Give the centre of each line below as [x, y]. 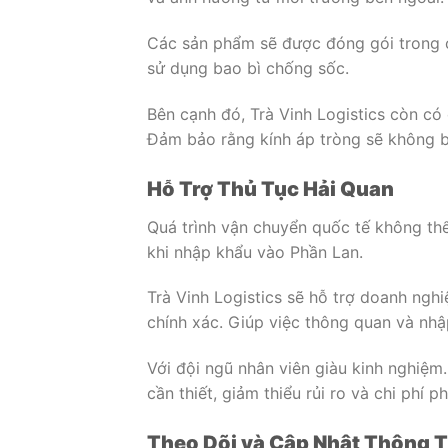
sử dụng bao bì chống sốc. [248, 67]
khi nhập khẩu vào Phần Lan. [255, 251]
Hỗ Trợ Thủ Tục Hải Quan [270, 188]
